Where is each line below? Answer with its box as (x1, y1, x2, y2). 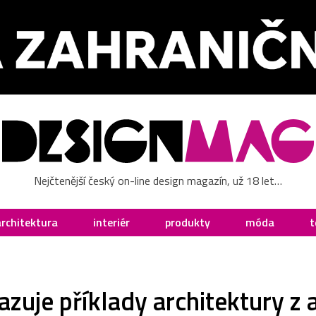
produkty (165, 213, 210, 231)
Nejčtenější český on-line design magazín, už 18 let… (34, 171, 282, 189)
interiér (93, 213, 130, 231)
